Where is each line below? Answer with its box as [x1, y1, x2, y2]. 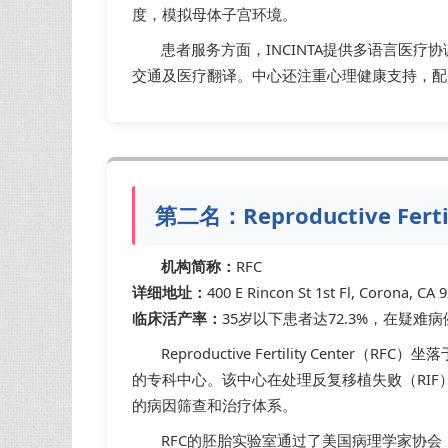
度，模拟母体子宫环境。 [132, 3, 297, 24]
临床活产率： [132, 308, 222, 329]
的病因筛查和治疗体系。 [132, 395, 297, 416]
